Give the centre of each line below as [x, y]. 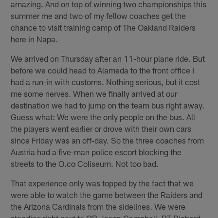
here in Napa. [35, 39]
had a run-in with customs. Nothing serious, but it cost [106, 82]
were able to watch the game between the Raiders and [107, 194]
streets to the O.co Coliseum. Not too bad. [85, 163]
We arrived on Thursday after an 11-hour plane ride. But [108, 58]
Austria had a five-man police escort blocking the [96, 152]
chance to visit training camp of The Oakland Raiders [103, 27]
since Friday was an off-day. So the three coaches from [108, 140]
